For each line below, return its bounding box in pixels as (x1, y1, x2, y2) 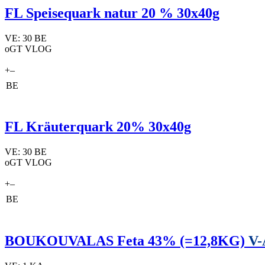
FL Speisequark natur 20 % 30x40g (5, 5, 219, 21)
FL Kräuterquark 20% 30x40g (5, 119, 191, 135)
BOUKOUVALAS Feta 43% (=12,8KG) (5, 233, 248, 249)
